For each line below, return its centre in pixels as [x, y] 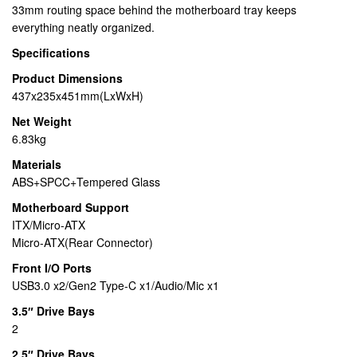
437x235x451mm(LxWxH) [78, 95]
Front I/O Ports [52, 267]
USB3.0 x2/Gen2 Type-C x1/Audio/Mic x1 [116, 285]
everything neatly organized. [83, 27]
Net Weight [42, 121]
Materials [37, 164]
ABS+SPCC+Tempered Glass [86, 181]
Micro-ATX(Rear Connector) [82, 242]
